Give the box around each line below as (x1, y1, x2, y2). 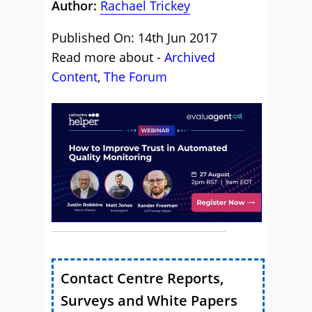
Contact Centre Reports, (61, 268, 224, 288)
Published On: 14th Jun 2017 (52, 29, 217, 46)
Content (52, 68, 97, 85)
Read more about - (52, 49, 164, 65)
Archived (164, 49, 215, 65)
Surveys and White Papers (61, 290, 237, 310)
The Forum (104, 68, 167, 85)
